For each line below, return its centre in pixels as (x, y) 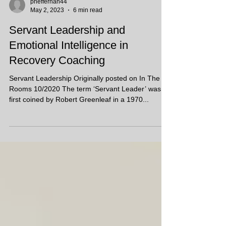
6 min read (88, 28)
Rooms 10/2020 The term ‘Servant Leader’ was (85, 107)
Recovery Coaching (57, 78)
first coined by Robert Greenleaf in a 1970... (79, 118)
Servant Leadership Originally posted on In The (84, 96)
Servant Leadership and (67, 48)
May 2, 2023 (47, 28)
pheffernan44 (49, 20)
